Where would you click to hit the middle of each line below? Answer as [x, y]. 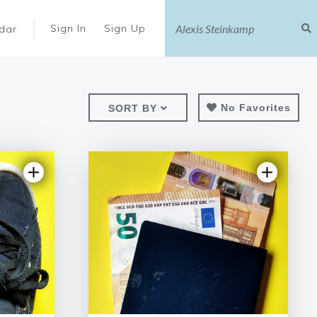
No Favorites [256, 108]
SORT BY [133, 108]
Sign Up [127, 28]
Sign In [70, 28]
